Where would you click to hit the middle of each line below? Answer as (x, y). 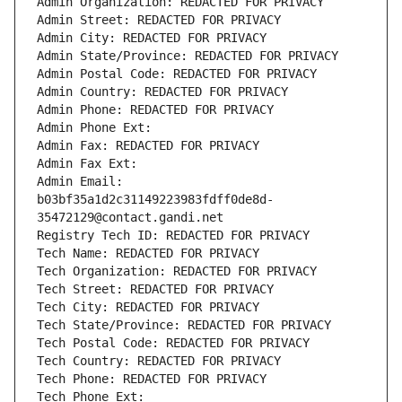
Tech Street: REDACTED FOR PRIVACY (155, 289)
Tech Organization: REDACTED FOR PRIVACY (177, 271)
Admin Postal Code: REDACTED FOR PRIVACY (177, 74)
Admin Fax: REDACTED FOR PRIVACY (148, 146)
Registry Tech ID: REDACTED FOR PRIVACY (173, 236)
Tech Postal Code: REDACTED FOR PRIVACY (173, 343)
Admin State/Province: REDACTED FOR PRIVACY (188, 56)
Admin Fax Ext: (87, 164)
